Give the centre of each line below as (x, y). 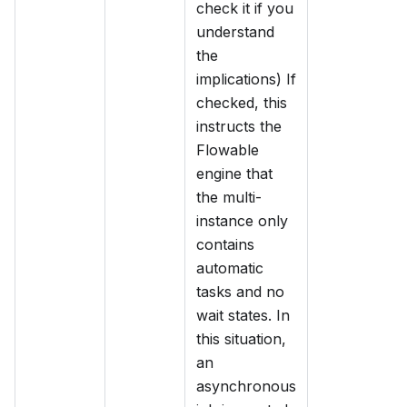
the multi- (229, 198)
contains (225, 245)
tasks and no (240, 292)
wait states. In (243, 316)
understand (235, 32)
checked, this (242, 103)
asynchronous (246, 387)
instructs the (239, 127)
